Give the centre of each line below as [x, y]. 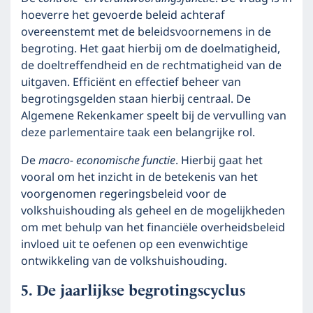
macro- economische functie [107, 161]
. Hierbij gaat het [219, 161]
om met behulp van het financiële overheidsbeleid [153, 228]
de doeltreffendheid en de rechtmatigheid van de [151, 66]
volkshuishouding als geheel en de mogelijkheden [153, 211]
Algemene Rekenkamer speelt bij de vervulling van [154, 116]
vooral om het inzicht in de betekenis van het [139, 177]
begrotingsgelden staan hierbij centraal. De [136, 99]
